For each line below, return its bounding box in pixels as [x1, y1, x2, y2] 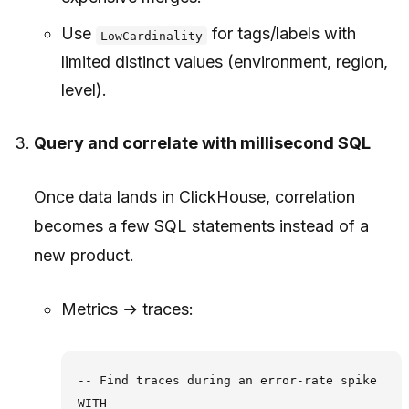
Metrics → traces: [60, 299, 194, 320]
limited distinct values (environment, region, [60, 52, 388, 72]
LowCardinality [100, 28, 203, 43]
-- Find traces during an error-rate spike [77, 372, 377, 387]
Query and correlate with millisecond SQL [34, 133, 372, 153]
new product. [34, 246, 135, 266]
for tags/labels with [206, 24, 356, 44]
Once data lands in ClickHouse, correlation [34, 187, 356, 207]
